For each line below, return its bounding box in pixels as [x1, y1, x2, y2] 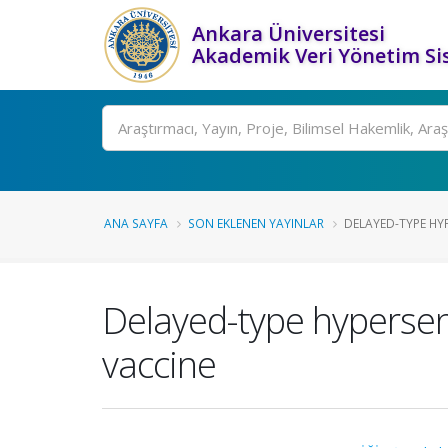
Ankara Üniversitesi [192, 20, 385, 47]
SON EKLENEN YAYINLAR [188, 215, 324, 231]
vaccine [102, 339, 216, 389]
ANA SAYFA [104, 215, 168, 231]
